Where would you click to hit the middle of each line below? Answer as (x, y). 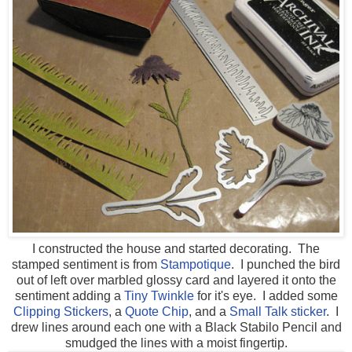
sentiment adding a (69, 296)
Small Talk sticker (276, 312)
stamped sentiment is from (86, 265)
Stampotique (196, 265)
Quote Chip (157, 312)
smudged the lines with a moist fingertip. (176, 343)
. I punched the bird (286, 265)
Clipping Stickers (61, 312)
